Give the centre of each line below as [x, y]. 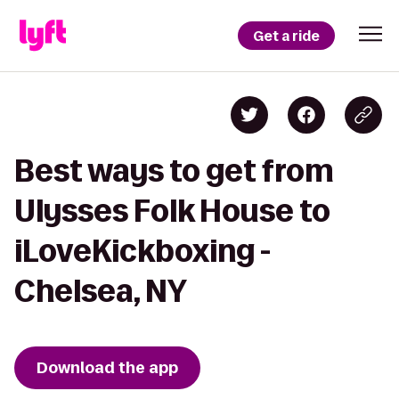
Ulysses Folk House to [172, 211]
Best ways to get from [174, 171]
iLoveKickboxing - [142, 251]
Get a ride [286, 36]
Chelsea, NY [101, 291]
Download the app [107, 368]
